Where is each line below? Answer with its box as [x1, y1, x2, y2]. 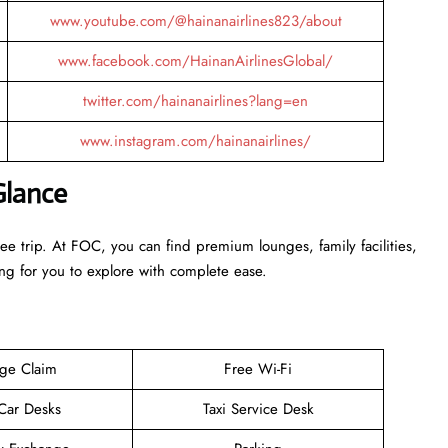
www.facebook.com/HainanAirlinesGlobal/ [58, 49, 333, 72]
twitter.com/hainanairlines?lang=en [83, 89, 308, 112]
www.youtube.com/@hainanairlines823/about [49, 9, 342, 32]
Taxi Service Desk [202, 397, 314, 420]
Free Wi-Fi [224, 357, 292, 380]
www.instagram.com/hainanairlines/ [80, 129, 311, 152]
